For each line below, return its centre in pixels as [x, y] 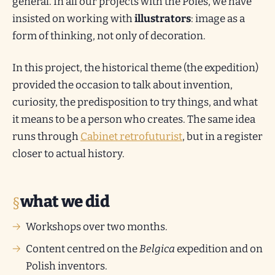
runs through [46, 137]
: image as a [218, 19]
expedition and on [219, 249]
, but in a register [223, 137]
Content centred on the [83, 249]
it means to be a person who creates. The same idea [134, 119]
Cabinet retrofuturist [131, 137]
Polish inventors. [67, 266]
